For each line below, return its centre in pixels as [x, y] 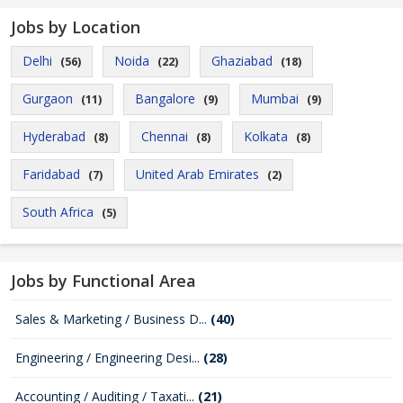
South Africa [58, 212]
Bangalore [165, 99]
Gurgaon [48, 99]
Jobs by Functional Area [103, 281]
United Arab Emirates [197, 174]
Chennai [165, 136]
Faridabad [51, 174]
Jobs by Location [76, 27]
